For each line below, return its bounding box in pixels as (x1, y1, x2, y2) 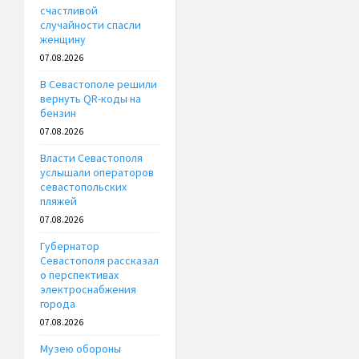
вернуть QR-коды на (40, 91, 141, 107)
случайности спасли (40, 18, 141, 33)
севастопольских (40, 179, 127, 195)
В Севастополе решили (40, 77, 157, 92)
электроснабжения (40, 282, 136, 297)
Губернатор (40, 239, 99, 254)
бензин (40, 106, 76, 121)
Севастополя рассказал (40, 253, 159, 268)
